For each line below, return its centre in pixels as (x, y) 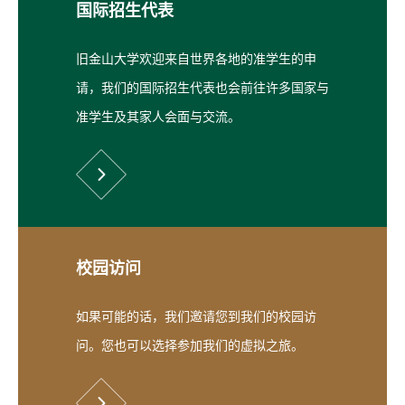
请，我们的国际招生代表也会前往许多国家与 (202, 88)
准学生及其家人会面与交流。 (160, 117)
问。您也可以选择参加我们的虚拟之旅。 (190, 345)
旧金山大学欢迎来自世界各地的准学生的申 (196, 59)
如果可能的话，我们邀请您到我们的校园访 (196, 316)
